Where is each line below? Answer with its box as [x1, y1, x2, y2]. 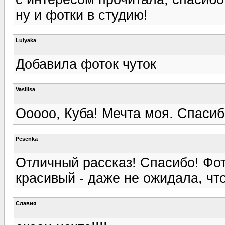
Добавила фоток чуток [16, 56, 156, 72]
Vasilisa [16, 86, 35, 92]
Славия [16, 200, 36, 206]
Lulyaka [16, 37, 36, 43]
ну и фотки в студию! [16, 7, 148, 23]
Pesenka [16, 135, 38, 142]
